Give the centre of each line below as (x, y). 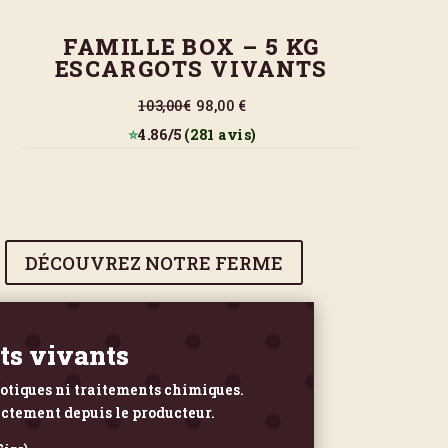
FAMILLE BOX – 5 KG (192, 46)
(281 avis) (218, 134)
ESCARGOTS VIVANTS (192, 68)
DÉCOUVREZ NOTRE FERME (154, 262)
